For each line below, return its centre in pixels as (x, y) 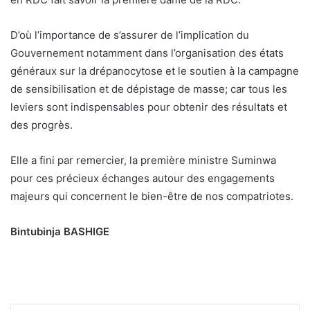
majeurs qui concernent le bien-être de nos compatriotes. (152, 196)
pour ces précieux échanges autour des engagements (143, 178)
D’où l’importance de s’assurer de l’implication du (130, 35)
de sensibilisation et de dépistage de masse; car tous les (149, 89)
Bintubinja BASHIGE (60, 231)
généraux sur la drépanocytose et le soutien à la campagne (155, 71)
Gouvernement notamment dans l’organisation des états (147, 53)
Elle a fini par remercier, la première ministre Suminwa (143, 160)
